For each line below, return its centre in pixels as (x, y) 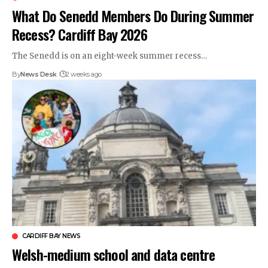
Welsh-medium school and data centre (114, 254)
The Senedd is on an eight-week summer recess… (110, 56)
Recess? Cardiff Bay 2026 (80, 34)
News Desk (39, 74)
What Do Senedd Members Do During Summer (133, 15)
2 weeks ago (84, 74)
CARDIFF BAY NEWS (51, 236)
